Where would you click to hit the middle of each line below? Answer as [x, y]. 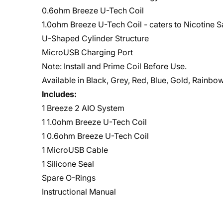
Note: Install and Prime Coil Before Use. [114, 66]
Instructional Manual [79, 192]
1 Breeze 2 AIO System [83, 108]
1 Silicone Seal [68, 164]
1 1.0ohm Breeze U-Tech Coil [94, 122]
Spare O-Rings [69, 178]
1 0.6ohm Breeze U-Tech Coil [95, 136]
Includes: [59, 94]
